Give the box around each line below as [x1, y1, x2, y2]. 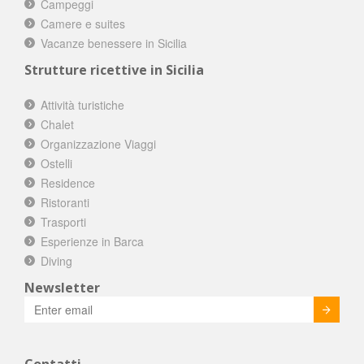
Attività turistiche [41, 97, 124, 114]
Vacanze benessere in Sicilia [41, 35, 187, 52]
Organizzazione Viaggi [41, 136, 156, 153]
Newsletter [24, 279, 100, 297]
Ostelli [41, 155, 72, 172]
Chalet [41, 116, 74, 133]
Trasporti [41, 214, 86, 231]
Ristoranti [41, 194, 89, 211]
